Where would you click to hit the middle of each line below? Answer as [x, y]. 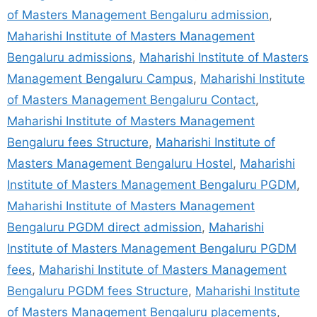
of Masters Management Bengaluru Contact [131, 100]
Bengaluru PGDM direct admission [104, 227]
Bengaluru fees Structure [78, 142]
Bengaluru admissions [70, 57]
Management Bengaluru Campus [100, 79]
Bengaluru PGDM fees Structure [98, 291]
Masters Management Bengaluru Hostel [120, 163]
